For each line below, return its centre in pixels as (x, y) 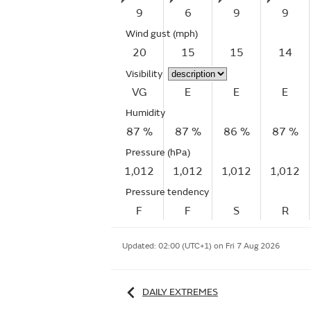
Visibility (144, 74)
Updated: (140, 246)
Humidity (145, 113)
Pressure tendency (167, 192)
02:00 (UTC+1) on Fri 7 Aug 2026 (219, 246)
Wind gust (149, 34)
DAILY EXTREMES (180, 292)
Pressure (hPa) (158, 152)
